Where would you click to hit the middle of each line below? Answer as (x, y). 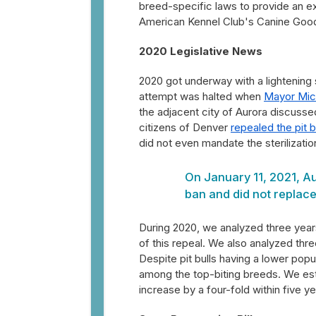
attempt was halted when (201, 96)
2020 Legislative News (201, 51)
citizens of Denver (185, 127)
